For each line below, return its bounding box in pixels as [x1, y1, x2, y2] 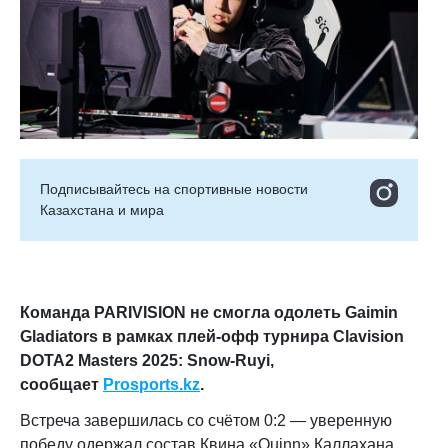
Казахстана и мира [40, 202, 164, 218]
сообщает [20, 376, 103, 393]
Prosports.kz [103, 376, 200, 393]
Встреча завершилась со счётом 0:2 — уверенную [20, 412, 392, 429]
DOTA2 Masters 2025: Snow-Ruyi [20, 352, 270, 369]
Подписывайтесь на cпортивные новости [40, 181, 308, 197]
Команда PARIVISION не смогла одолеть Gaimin [20, 304, 398, 321]
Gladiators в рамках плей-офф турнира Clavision [20, 328, 404, 345]
